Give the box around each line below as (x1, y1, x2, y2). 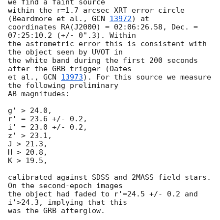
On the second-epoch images (8, 181, 127, 191)
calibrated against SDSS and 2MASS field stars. (8, 173, 211, 182)
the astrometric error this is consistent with (8, 39, 207, 49)
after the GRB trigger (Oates (8, 64, 136, 74)
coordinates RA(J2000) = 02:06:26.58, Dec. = (8, 23, 198, 32)
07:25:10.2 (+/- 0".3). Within (8, 31, 140, 40)
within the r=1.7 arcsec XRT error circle (8, 6, 185, 15)
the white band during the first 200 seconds (8, 56, 198, 65)
